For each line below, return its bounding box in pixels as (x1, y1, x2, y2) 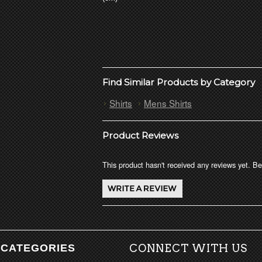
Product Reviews (102, 130, 178, 142)
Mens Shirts (144, 96, 192, 110)
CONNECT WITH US (129, 242, 248, 254)
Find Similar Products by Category (102, 77, 255, 88)
